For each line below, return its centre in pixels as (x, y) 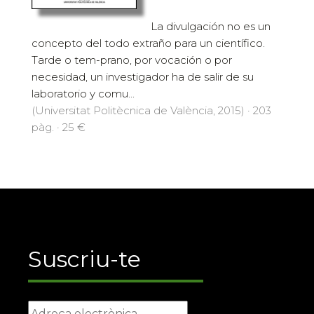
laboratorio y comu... (83, 94)
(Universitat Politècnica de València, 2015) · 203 (151, 111)
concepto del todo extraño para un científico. (148, 43)
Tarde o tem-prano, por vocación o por (132, 60)
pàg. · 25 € (59, 128)
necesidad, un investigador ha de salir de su (143, 77)
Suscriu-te (84, 259)
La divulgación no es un (211, 27)
